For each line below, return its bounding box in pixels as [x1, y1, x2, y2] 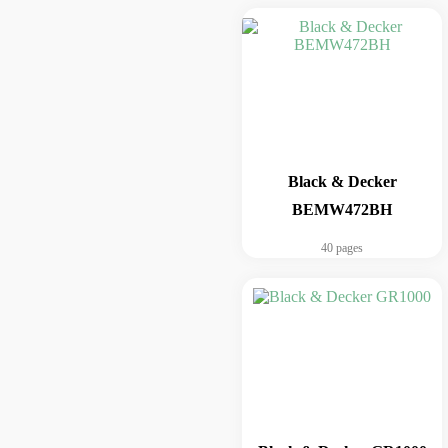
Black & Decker [287, 173, 397, 190]
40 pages [321, 241, 363, 255]
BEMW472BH [292, 201, 392, 218]
